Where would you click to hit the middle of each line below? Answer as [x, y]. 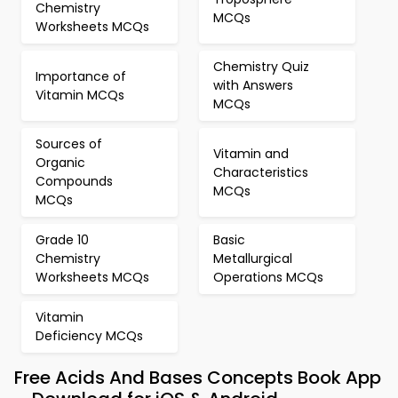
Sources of [69, 144]
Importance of [81, 76]
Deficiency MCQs [89, 336]
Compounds [74, 181]
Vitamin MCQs [80, 95]
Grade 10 [62, 240]
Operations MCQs [268, 277]
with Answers [253, 85]
